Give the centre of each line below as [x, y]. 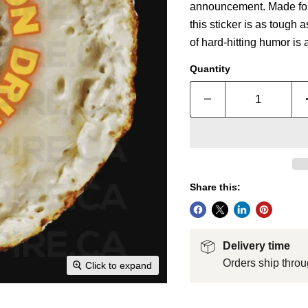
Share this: [215, 187]
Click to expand [119, 266]
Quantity [210, 68]
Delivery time [256, 245]
